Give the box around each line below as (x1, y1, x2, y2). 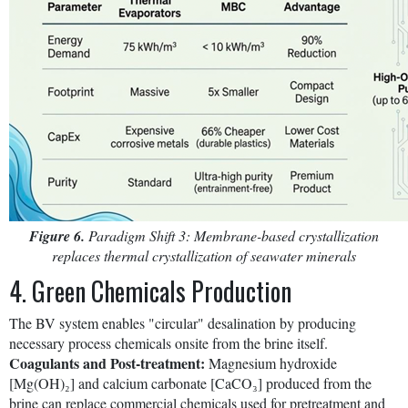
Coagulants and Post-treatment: (9, 352, 205, 373)
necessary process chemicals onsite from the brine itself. (9, 332, 328, 352)
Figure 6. (29, 225, 85, 246)
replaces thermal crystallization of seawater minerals (52, 245, 356, 265)
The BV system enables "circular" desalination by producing (9, 312, 356, 332)
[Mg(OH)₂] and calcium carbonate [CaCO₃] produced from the (9, 372, 372, 393)
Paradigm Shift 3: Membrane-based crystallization (85, 225, 379, 245)
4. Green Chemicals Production (9, 271, 291, 310)
